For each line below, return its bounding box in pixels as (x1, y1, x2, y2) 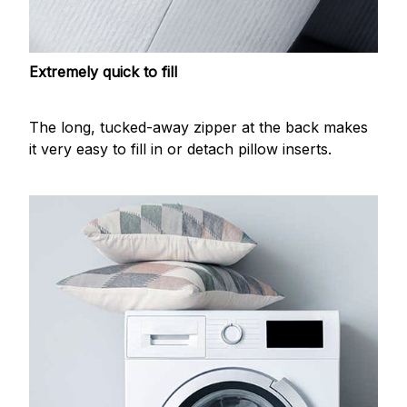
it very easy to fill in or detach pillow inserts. (29, 139, 332, 158)
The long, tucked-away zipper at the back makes (29, 117, 368, 136)
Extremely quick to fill (29, 63, 177, 82)
